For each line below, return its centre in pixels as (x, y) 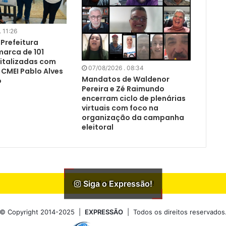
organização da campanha (133, 118)
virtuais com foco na (120, 108)
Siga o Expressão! (117, 183)
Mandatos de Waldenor (125, 79)
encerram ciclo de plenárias (133, 99)
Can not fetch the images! (113, 183)
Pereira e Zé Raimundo (123, 89)
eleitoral (97, 127)
